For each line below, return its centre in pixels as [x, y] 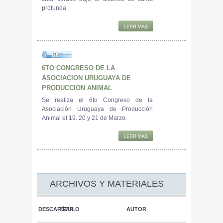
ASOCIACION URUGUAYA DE [86, 78]
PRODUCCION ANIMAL [77, 88]
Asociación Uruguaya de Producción [97, 109]
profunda [54, 8]
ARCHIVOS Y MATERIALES [107, 183]
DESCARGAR [56, 209]
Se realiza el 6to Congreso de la [97, 100]
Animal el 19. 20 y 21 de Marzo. [84, 118]
